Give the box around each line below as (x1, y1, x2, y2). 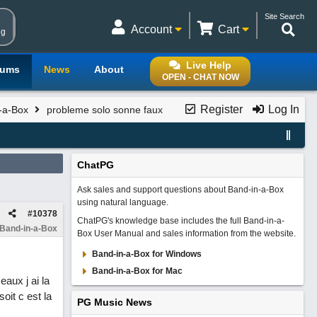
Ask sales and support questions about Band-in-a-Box (76, 185, 284, 195)
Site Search (265, 12, 304, 21)
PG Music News (76, 296, 152, 308)
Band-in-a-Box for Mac (91, 266, 183, 276)
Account (131, 23, 175, 35)
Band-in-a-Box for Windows (91, 249, 202, 259)
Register (197, 103, 243, 115)
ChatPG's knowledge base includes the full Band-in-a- (76, 216, 284, 226)
